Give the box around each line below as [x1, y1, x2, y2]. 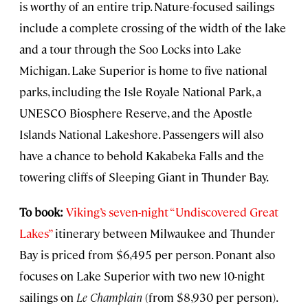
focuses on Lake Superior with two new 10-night [19, 268, 265, 284]
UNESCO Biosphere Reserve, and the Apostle [19, 105, 252, 121]
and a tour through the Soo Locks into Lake [19, 41, 241, 57]
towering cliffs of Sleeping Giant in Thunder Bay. [19, 169, 269, 185]
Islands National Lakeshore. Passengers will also [19, 126, 263, 142]
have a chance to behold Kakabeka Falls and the [19, 148, 264, 164]
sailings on [19, 289, 76, 305]
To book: [19, 204, 63, 220]
